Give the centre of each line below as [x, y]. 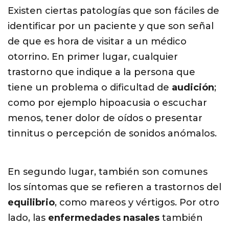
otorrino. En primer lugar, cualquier [93, 57]
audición [193, 88]
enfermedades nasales [104, 218]
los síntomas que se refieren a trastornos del [114, 187]
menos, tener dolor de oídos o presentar [105, 118]
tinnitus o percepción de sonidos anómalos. [112, 134]
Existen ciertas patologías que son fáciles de [113, 11]
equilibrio [31, 203]
